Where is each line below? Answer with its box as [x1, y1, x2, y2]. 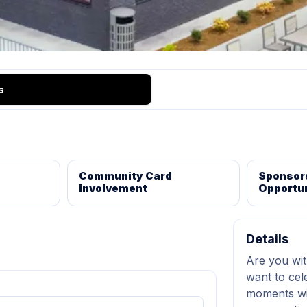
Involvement [79, 182, 148, 195]
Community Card [79, 169, 173, 182]
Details [245, 232, 288, 246]
